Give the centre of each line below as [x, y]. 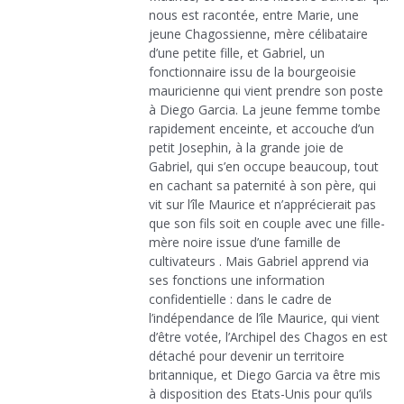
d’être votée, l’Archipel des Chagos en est [268, 337]
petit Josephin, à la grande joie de [246, 148]
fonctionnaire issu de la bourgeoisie [252, 72]
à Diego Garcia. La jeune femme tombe [265, 110]
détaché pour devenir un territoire [247, 356]
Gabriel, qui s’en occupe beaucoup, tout [264, 167]
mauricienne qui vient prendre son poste [266, 91]
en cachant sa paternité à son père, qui [262, 186]
